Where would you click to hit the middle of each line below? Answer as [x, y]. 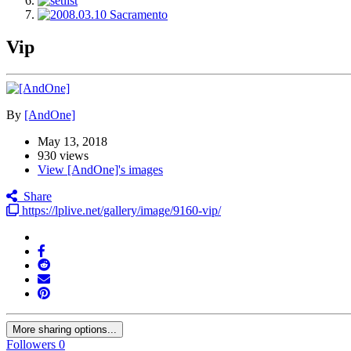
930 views [63, 156]
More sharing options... [65, 330]
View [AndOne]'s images [100, 170]
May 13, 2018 [72, 142]
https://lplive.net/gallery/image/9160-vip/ [120, 211]
